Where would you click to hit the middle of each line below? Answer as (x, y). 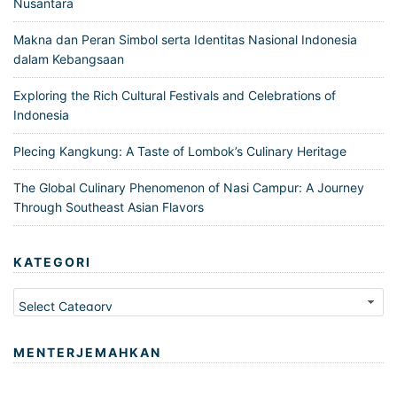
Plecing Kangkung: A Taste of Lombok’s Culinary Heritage (180, 152)
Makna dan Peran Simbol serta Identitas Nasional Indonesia (185, 40)
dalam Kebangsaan (69, 59)
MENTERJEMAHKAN (87, 353)
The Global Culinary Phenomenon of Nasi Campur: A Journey (189, 188)
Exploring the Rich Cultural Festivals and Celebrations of (175, 96)
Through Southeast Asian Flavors (109, 207)
